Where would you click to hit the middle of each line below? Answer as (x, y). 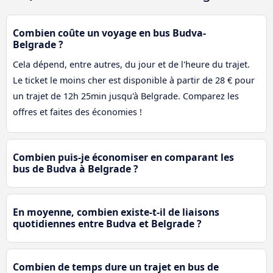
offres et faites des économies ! (77, 112)
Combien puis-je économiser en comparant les (123, 158)
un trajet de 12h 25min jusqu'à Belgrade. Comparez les (126, 96)
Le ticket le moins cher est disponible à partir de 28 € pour (134, 80)
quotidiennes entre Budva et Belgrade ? (107, 224)
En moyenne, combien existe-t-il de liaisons (116, 212)
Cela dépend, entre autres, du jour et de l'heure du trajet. (131, 65)
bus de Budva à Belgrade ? (76, 169)
